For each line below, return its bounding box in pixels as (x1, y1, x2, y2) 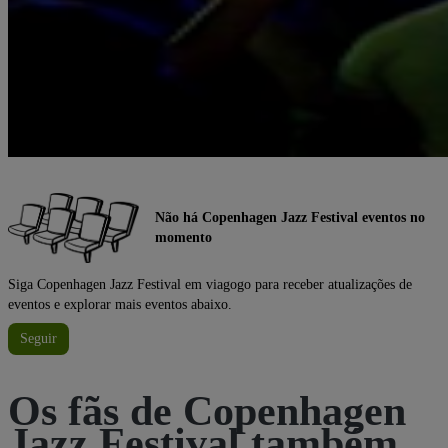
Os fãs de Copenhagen (8, 387, 406, 434)
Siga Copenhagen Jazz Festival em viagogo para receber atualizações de (8, 276, 412, 292)
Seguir (20, 330, 57, 346)
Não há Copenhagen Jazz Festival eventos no (155, 209, 425, 225)
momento (155, 229, 212, 245)
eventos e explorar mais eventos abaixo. (8, 296, 232, 312)
